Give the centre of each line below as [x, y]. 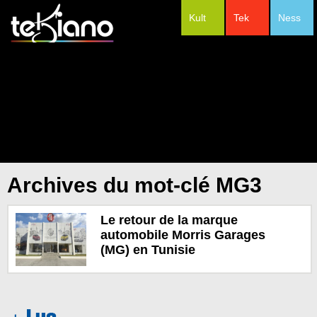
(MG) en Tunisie [148, 249]
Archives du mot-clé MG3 [134, 185]
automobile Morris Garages [183, 235]
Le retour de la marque [169, 220]
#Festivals [248, 56]
